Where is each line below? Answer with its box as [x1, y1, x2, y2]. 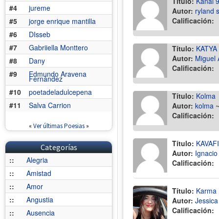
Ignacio [195, 148, 218, 158]
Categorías [40, 142, 77, 152]
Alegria [26, 155, 48, 165]
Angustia [26, 195, 53, 204]
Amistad [26, 168, 51, 178]
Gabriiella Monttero [29, 43, 88, 52]
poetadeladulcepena [29, 87, 92, 97]
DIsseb [29, 29, 50, 39]
